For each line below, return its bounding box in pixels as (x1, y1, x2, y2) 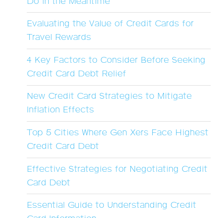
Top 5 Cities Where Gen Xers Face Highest (27, 127, 208, 138)
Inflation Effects (27, 105, 94, 116)
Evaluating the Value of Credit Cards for (27, 18, 194, 30)
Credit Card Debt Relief (27, 68, 126, 79)
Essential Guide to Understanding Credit (27, 200, 196, 211)
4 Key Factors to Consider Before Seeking (27, 54, 205, 66)
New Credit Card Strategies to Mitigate (27, 91, 192, 102)
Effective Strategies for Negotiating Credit (27, 163, 207, 175)
